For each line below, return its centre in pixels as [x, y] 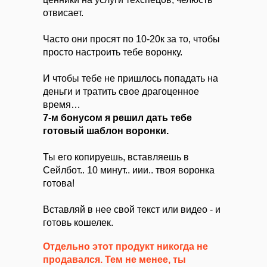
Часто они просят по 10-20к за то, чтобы [131, 39]
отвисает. [63, 13]
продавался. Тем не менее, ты [114, 260]
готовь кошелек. [78, 223]
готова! [59, 183]
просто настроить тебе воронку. [113, 52]
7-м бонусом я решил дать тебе [117, 118]
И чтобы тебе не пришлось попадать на [131, 78]
